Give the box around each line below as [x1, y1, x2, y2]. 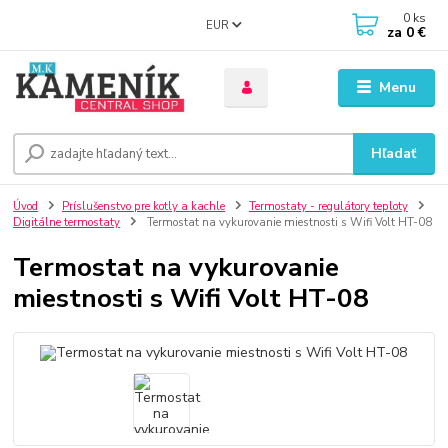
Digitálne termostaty [13, 215, 121, 231]
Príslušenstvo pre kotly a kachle [62, 199, 225, 215]
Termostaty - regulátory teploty [248, 199, 408, 215]
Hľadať [371, 144, 417, 164]
